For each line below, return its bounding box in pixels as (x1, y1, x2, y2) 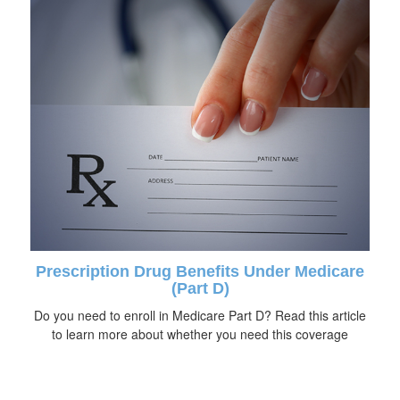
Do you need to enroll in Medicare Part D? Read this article (34, 305, 366, 324)
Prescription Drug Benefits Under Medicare (36, 262, 364, 280)
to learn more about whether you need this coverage (52, 324, 348, 343)
